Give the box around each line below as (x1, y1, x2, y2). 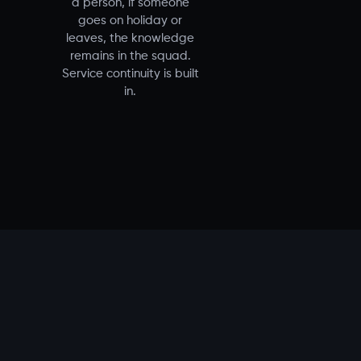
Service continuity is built (61, 68, 199, 80)
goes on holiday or (78, 15, 182, 27)
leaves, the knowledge (66, 33, 194, 44)
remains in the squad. (69, 51, 191, 62)
